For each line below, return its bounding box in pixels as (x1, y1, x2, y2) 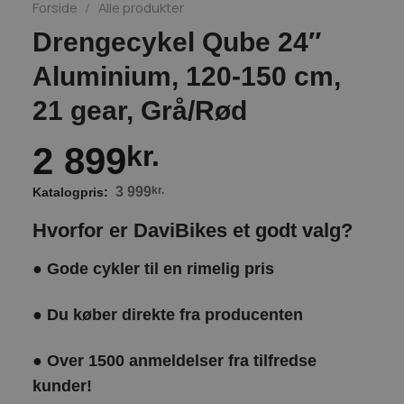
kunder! (32, 376, 92, 395)
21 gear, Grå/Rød (32, 95, 247, 125)
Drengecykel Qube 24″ (32, 26, 321, 57)
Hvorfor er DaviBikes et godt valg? (32, 218, 353, 242)
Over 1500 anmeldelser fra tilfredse (46, 351, 317, 370)
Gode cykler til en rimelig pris (46, 259, 274, 278)
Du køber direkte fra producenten (46, 305, 303, 324)
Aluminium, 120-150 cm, (32, 60, 341, 91)
